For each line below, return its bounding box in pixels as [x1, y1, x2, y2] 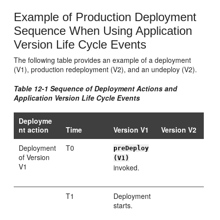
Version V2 [161, 125, 197, 135]
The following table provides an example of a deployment [14, 55, 192, 65]
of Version [19, 152, 50, 162]
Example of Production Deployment [14, 10, 197, 24]
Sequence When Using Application [14, 24, 192, 37]
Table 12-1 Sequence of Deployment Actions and [14, 83, 178, 93]
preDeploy [113, 144, 149, 152]
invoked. [113, 163, 140, 172]
